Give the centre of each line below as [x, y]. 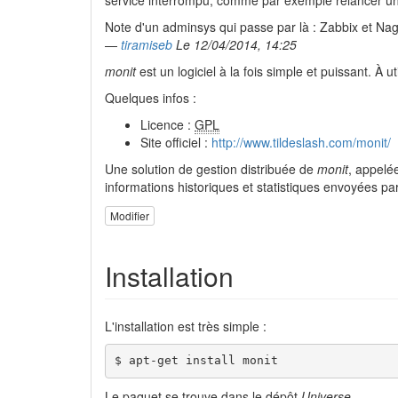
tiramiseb [147, 45]
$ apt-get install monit [196, 361]
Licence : [167, 125]
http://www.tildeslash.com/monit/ [301, 143]
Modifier [130, 215]
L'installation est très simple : [186, 326]
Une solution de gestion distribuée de [211, 169]
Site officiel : [176, 143]
